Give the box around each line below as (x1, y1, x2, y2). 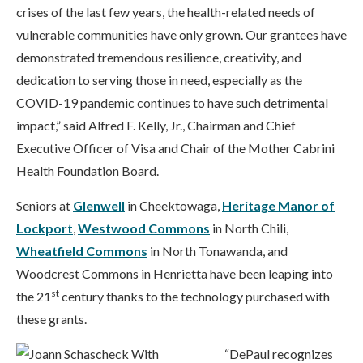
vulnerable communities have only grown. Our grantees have (16, 27, 347, 42)
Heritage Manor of (222, 198, 335, 213)
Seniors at (16, 198, 73, 213)
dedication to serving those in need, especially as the (16, 72, 302, 88)
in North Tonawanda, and (147, 243, 288, 258)
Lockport (16, 220, 73, 236)
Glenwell (73, 198, 125, 213)
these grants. (16, 311, 87, 327)
